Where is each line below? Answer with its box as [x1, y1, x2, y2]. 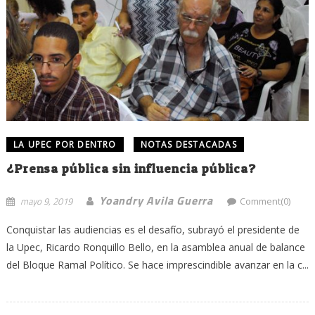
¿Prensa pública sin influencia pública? [6, 161, 257, 176]
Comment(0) [239, 195, 290, 208]
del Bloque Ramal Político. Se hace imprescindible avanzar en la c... [6, 258, 309, 272]
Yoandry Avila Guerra [98, 192, 213, 210]
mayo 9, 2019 [20, 194, 72, 209]
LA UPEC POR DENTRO [13, 139, 117, 151]
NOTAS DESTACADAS [140, 139, 237, 151]
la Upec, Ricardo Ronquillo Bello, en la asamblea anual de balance [6, 240, 305, 255]
